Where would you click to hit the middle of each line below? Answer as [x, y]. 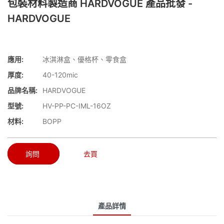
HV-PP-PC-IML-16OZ [77, 106]
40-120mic [60, 75]
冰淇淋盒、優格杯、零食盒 [84, 59]
